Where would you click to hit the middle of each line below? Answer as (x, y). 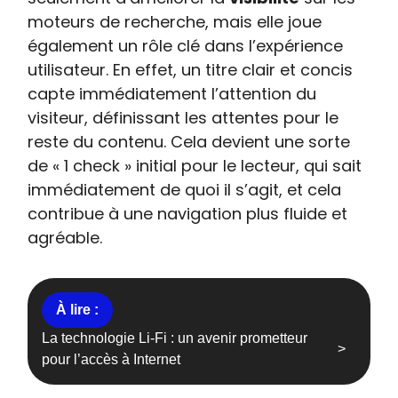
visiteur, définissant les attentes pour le (183, 118)
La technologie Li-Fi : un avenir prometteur (175, 338)
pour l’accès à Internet (111, 359)
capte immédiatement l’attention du (172, 94)
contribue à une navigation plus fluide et (188, 214)
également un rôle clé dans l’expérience (186, 46)
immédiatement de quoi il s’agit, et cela (185, 190)
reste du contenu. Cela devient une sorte (189, 142)
